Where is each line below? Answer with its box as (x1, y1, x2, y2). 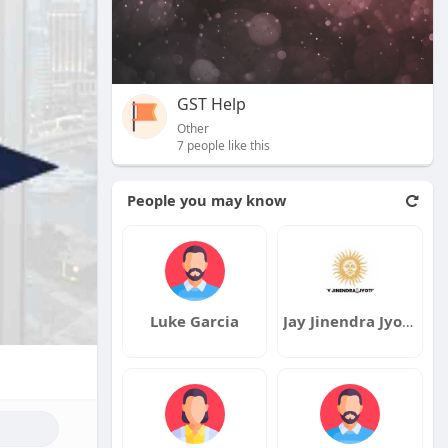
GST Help (176, 92, 246, 115)
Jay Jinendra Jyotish (402, 310, 414, 331)
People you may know (126, 189, 286, 210)
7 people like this (176, 136, 270, 154)
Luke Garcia (150, 310, 240, 331)
